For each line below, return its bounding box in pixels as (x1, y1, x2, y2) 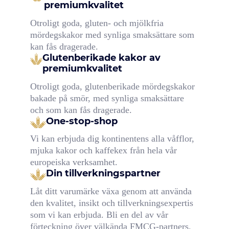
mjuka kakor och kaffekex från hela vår (30, 145, 177, 156)
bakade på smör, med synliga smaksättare (30, 93, 184, 103)
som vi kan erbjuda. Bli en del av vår (30, 210, 168, 220)
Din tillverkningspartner (45, 168, 161, 179)
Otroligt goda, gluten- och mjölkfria (30, 17, 164, 28)
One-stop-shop (45, 115, 118, 127)
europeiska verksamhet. (30, 157, 120, 168)
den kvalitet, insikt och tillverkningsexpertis (30, 198, 193, 209)
